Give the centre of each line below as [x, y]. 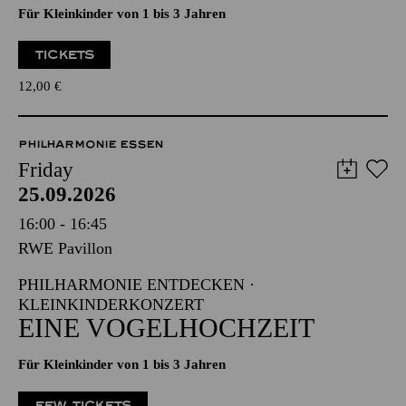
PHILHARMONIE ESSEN [91, 144]
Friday [46, 170]
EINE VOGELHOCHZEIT [166, 328]
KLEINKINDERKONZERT [111, 304]
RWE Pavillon [65, 248]
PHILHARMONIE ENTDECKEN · [136, 285]
